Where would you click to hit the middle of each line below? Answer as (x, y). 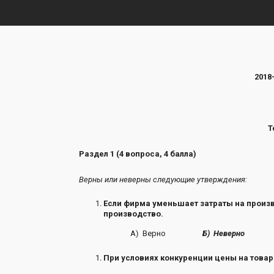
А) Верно (122, 234)
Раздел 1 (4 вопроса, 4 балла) (137, 154)
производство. (133, 214)
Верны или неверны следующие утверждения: (163, 179)
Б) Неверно (223, 234)
